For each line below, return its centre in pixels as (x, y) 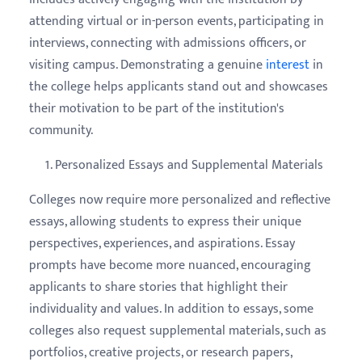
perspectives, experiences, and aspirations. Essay (162, 243)
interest (288, 65)
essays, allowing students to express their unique (165, 221)
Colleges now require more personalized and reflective (180, 200)
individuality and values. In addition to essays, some (171, 309)
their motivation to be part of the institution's (157, 108)
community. (61, 130)
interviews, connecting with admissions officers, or (168, 43)
